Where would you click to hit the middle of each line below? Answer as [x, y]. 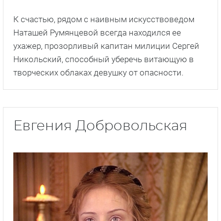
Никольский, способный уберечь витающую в [104, 59]
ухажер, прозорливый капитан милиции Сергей [106, 46]
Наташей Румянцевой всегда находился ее [97, 32]
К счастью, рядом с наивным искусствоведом [104, 19]
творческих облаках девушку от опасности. [98, 72]
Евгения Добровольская [100, 126]
